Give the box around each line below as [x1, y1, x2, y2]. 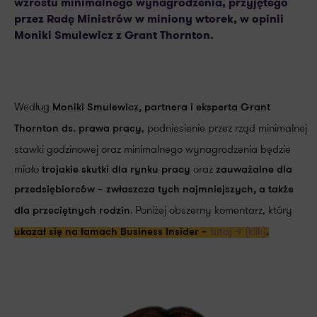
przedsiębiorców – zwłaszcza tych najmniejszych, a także [14, 185, 294, 195]
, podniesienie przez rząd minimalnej [142, 120, 307, 136]
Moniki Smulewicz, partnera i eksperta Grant [52, 103, 270, 113]
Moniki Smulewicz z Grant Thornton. [14, 27, 214, 43]
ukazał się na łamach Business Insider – [14, 227, 210, 238]
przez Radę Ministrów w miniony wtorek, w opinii [14, 11, 284, 27]
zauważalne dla [216, 165, 292, 175]
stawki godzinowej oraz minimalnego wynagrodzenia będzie [14, 142, 291, 157]
